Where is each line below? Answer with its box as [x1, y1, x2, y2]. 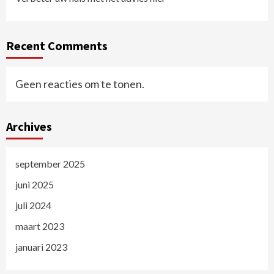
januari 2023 [15, 240, 67, 253]
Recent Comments [6, 37, 108, 53]
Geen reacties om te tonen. [15, 76, 144, 91]
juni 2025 [15, 178, 54, 190]
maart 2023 [15, 220, 64, 232]
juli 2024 [15, 199, 51, 211]
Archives [6, 118, 52, 134]
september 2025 [15, 157, 85, 169]
